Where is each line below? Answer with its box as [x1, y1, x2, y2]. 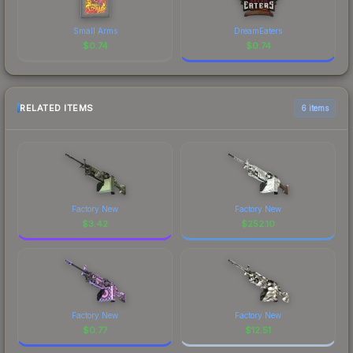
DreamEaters [234, 25, 282, 35]
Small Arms [72, 25, 117, 35]
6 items [301, 102, 329, 113]
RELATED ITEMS [20, 102, 94, 114]
